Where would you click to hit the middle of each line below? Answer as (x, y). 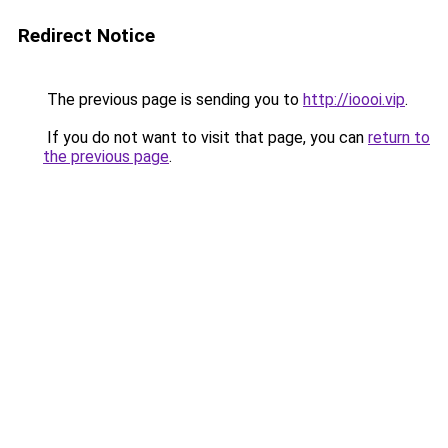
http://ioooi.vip (354, 99)
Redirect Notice (86, 35)
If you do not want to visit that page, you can (205, 137)
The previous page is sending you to (173, 99)
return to (399, 137)
